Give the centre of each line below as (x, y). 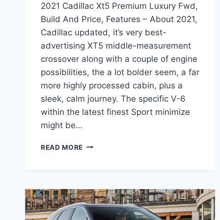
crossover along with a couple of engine (119, 59)
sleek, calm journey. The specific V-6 (113, 98)
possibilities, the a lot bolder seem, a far (120, 72)
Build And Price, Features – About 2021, (119, 19)
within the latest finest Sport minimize (115, 112)
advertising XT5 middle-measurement (116, 45)
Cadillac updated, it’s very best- (104, 32)
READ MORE (62, 147)
